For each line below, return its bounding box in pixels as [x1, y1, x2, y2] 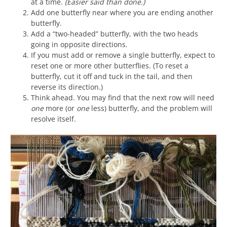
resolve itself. [31, 114, 76, 124]
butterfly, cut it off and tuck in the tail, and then [31, 71, 193, 82]
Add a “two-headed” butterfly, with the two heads [31, 29, 198, 39]
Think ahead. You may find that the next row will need [31, 93, 214, 103]
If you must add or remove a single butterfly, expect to [31, 50, 215, 60]
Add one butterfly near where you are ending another [31, 8, 213, 18]
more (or [44, 103, 77, 113]
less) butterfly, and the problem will [89, 103, 212, 113]
